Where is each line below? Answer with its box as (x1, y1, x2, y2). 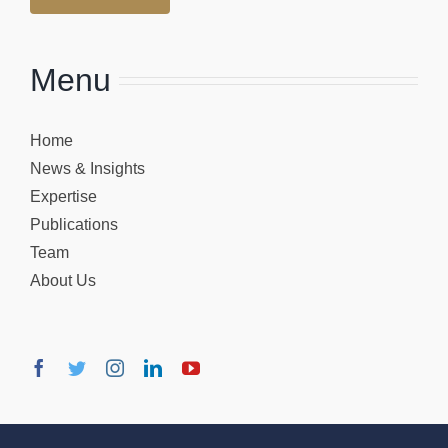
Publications (29, 215, 118, 233)
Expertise (29, 187, 97, 205)
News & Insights (29, 159, 145, 177)
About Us (29, 271, 96, 289)
